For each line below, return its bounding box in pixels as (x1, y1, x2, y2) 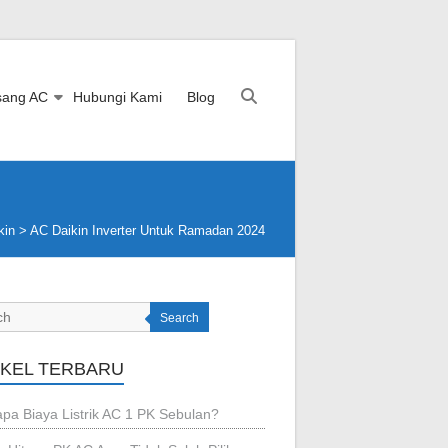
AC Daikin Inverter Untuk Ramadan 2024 (30, 223, 265, 238)
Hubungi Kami (73, 89, 162, 105)
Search (160, 311, 200, 325)
